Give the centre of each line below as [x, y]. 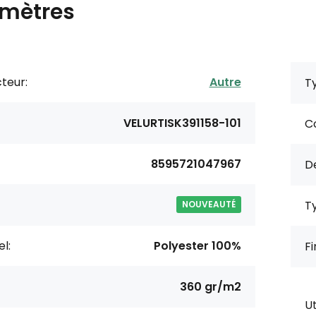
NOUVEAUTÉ [208, 204]
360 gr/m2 [210, 286]
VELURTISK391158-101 [182, 123]
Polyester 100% [197, 245]
